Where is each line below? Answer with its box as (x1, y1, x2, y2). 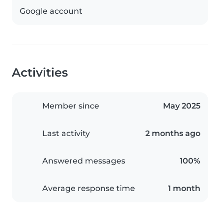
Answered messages (42, 156, 125, 166)
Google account (20, 6, 82, 16)
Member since (42, 101, 99, 111)
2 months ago (145, 129, 200, 138)
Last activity (42, 129, 90, 138)
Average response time (42, 184, 135, 193)
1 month (168, 184, 200, 193)
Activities (12, 65, 68, 80)
